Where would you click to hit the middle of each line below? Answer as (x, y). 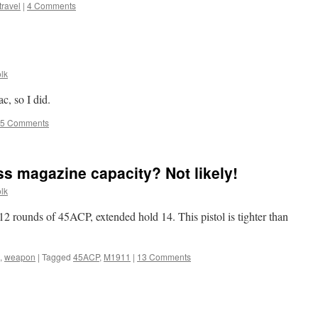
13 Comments (164, 257)
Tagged (56, 257)
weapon (20, 257)
